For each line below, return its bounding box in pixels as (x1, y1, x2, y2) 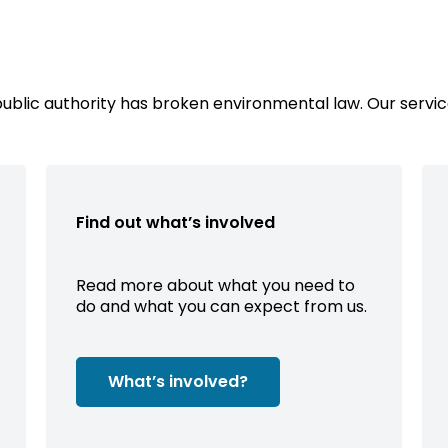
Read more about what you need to (76, 273, 356, 297)
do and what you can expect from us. (76, 294, 368, 318)
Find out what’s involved (76, 210, 276, 234)
